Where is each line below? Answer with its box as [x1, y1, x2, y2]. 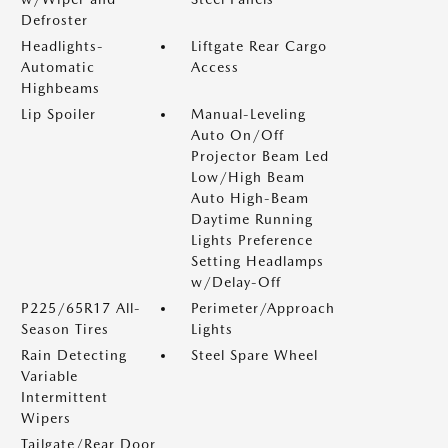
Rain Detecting [21, 347, 127, 363]
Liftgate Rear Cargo [191, 38, 327, 54]
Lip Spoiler [21, 106, 96, 122]
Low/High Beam [191, 169, 305, 185]
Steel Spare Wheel [191, 347, 318, 363]
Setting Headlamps [191, 253, 324, 269]
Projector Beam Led [191, 148, 329, 164]
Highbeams [21, 80, 100, 96]
